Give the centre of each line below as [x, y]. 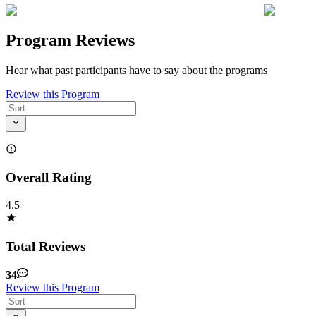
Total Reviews [45, 246]
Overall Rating [49, 178]
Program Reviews [70, 41]
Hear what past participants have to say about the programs [136, 71]
